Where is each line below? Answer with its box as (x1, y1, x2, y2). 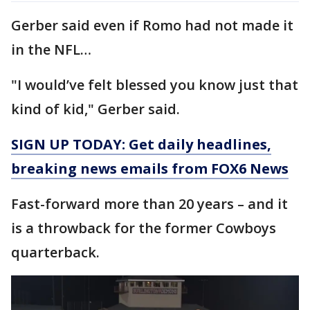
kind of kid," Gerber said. (11, 99, 180, 118)
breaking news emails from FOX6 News (11, 158, 289, 178)
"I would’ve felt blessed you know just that (11, 75, 298, 94)
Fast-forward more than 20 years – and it (11, 194, 288, 213)
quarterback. (11, 242, 103, 262)
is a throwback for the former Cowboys (11, 218, 276, 237)
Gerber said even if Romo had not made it (11, 15, 293, 35)
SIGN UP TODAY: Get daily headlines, (11, 134, 271, 154)
